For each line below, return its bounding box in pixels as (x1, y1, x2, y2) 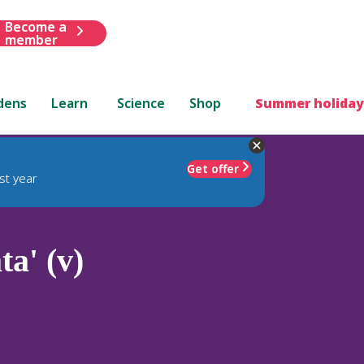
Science (117, 93, 166, 112)
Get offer (187, 160, 239, 176)
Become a (4, 17, 67, 36)
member (4, 30, 58, 49)
